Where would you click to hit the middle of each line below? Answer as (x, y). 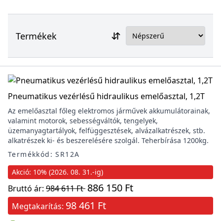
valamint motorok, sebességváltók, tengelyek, (83, 121)
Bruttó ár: (27, 188)
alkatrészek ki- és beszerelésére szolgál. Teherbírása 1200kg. (108, 140)
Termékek (36, 36)
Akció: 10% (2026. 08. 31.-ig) (57, 172)
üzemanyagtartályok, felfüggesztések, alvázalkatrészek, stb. (107, 130)
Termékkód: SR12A (44, 154)
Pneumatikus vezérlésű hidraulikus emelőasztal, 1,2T (106, 96)
